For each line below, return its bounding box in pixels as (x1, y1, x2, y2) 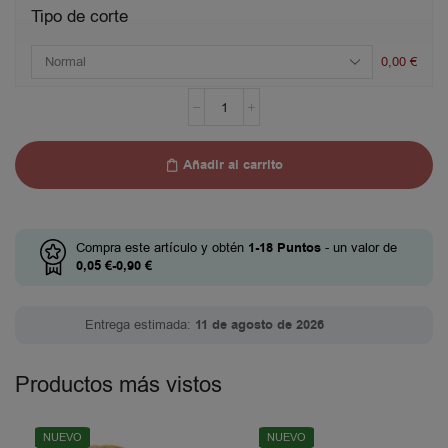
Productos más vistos (15, 370, 222, 401)
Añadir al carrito (183, 155, 283, 174)
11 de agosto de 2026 (195, 315, 324, 334)
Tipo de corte (31, 5, 128, 28)
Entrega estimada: (85, 315, 195, 333)
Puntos (273, 239, 321, 258)
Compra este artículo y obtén (76, 239, 248, 257)
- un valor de (321, 239, 397, 257)
